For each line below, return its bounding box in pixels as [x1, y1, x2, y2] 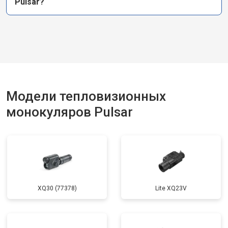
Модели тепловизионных [6, 89, 166, 104]
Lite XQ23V [155, 185, 187, 192]
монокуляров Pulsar [6, 104, 133, 120]
